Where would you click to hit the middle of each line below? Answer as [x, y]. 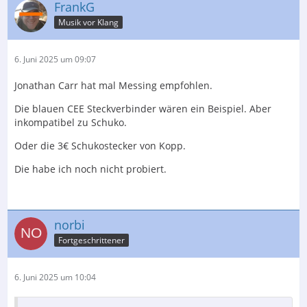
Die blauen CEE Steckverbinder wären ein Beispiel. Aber [143, 108]
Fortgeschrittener [91, 241]
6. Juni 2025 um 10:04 [55, 277]
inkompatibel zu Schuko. [71, 122]
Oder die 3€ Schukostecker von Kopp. [100, 145]
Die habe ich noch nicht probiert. [90, 169]
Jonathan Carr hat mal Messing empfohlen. [113, 85]
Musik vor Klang [88, 23]
